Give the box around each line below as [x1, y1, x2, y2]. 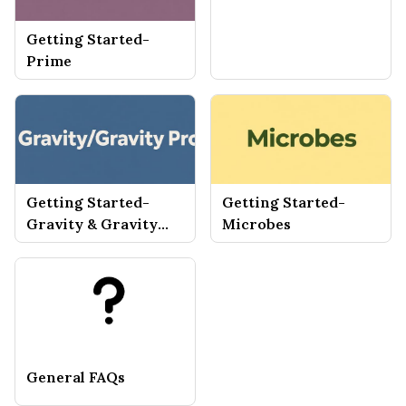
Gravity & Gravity [26, 215, 158, 233]
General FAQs [26, 368, 125, 386]
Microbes [222, 215, 291, 233]
